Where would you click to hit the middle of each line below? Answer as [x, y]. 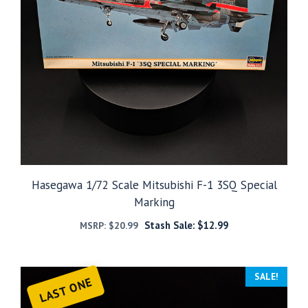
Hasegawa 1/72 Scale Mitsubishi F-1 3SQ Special [154, 185]
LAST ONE [66, 290]
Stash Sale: [170, 225]
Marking [154, 202]
